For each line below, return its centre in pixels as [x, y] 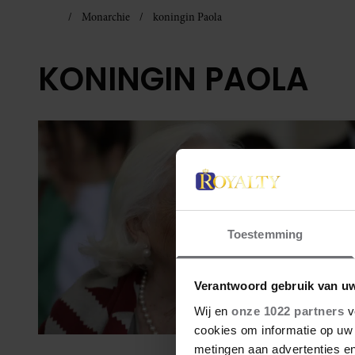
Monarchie [105, 17]
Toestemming [265, 234]
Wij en [212, 311]
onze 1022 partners [288, 311]
